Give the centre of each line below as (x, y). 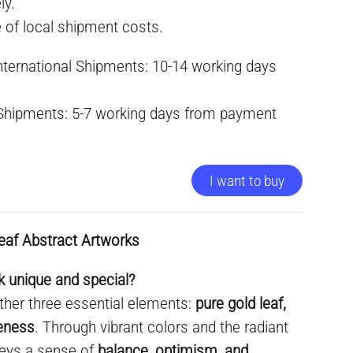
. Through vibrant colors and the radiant (162, 327)
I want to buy (247, 181)
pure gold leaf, (241, 303)
